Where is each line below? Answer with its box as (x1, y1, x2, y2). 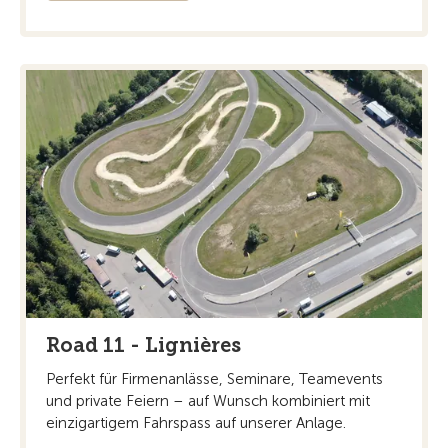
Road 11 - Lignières (46, 332, 241, 357)
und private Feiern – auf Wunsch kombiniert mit (46, 391, 370, 410)
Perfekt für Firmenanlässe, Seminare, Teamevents (46, 369, 383, 388)
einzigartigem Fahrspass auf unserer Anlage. (46, 413, 346, 432)
